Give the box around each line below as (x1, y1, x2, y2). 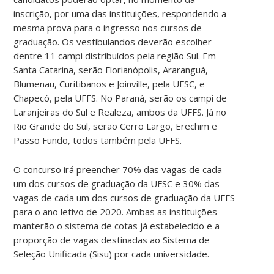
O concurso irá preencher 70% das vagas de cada (13, 163, 223, 176)
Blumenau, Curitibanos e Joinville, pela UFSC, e (13, 77, 206, 90)
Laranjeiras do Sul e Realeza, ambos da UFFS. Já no (13, 105, 227, 118)
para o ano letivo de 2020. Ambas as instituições (13, 205, 218, 218)
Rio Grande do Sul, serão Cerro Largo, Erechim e (13, 119, 218, 132)
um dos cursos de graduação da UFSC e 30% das (13, 177, 220, 190)
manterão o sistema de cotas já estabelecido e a (13, 219, 220, 232)
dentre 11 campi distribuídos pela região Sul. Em (13, 49, 217, 62)
